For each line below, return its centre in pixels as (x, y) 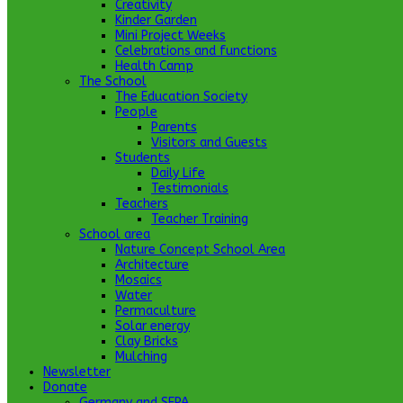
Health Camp (154, 66)
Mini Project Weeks (170, 36)
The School (113, 81)
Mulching (141, 357)
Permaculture (156, 311)
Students (143, 158)
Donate (65, 387)
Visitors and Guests (209, 143)
